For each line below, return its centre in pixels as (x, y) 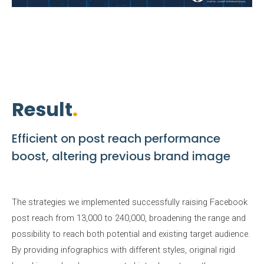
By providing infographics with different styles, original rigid (123, 250)
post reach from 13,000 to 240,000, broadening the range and (129, 218)
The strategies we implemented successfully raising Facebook (130, 202)
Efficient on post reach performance (116, 138)
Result (42, 109)
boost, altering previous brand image (121, 156)
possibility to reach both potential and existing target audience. (131, 234)
